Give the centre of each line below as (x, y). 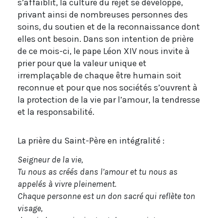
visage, (30, 209)
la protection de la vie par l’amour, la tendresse (109, 100)
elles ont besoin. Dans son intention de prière (106, 39)
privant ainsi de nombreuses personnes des (103, 15)
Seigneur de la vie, (50, 160)
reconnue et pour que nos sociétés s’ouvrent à (108, 88)
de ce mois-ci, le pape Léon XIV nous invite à (104, 51)
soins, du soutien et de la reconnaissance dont (109, 27)
